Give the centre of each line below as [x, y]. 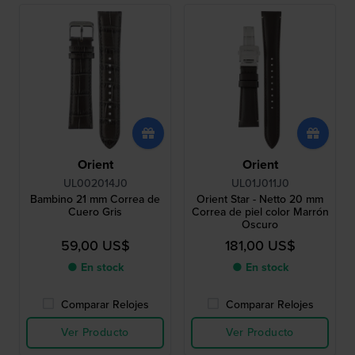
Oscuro [260, 225]
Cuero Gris [95, 212]
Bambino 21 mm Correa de [95, 200]
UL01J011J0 [260, 184]
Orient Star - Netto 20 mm [260, 200]
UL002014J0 [95, 184]
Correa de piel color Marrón [260, 212]
